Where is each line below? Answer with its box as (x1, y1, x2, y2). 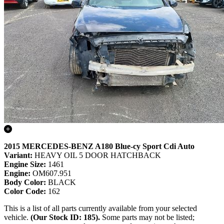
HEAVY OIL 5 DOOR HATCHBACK (34, 151, 161, 160)
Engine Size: (4, 160, 48, 169)
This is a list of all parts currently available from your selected (4, 204, 197, 213)
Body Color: (4, 178, 48, 187)
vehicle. (4, 213, 30, 222)
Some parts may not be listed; (100, 213, 194, 222)
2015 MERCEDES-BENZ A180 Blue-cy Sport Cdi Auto (4, 142, 194, 151)
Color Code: (4, 187, 48, 196)
